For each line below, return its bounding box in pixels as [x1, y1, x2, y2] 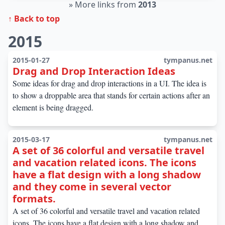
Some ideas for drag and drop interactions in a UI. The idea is [13, 78, 206, 88]
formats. [13, 192, 56, 205]
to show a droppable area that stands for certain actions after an [13, 90, 210, 100]
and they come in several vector [13, 180, 171, 193]
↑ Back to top [8, 13, 60, 24]
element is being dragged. [13, 102, 93, 113]
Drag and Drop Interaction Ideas [13, 64, 175, 78]
